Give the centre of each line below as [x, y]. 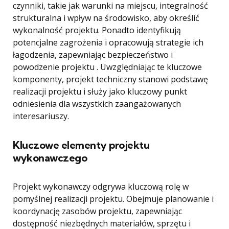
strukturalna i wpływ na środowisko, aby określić [106, 18]
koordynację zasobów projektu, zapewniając [97, 211]
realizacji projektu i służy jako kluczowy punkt [100, 91]
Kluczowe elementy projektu [81, 145]
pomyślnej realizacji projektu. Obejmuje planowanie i [113, 199]
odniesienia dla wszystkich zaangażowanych [97, 104]
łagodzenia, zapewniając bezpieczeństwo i [93, 55]
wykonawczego [50, 158]
